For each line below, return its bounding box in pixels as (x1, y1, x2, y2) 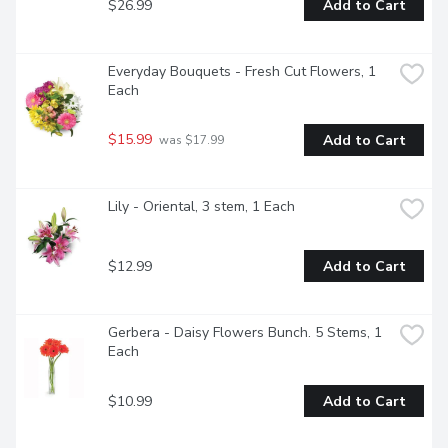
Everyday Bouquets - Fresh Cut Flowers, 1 (108, 62, 376, 82)
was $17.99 (156, 132, 224, 149)
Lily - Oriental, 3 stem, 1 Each (108, 197, 295, 217)
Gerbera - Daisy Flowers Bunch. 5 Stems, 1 (108, 323, 382, 343)
